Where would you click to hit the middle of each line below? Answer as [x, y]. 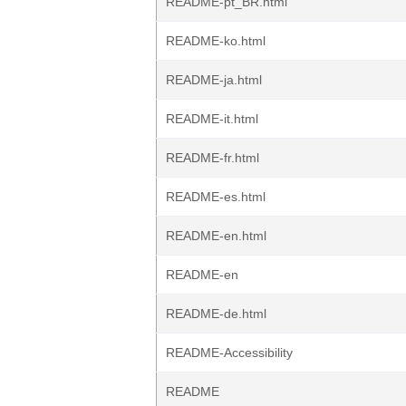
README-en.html [216, 236]
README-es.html [216, 197]
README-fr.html [213, 158]
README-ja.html [214, 80]
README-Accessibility [229, 353]
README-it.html [212, 119]
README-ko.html [216, 41]
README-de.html [216, 314]
